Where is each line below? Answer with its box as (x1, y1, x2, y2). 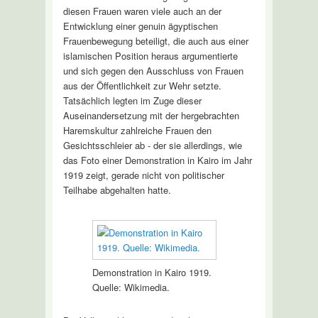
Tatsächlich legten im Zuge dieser (62, 93, 202, 107)
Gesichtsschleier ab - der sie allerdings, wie (62, 138, 242, 152)
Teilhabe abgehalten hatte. (62, 182, 171, 197)
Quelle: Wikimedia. (92, 280, 170, 294)
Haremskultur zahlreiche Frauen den (62, 123, 212, 137)
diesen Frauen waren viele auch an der (62, 4, 221, 18)
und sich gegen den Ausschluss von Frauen (62, 63, 243, 77)
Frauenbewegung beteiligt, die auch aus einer (62, 33, 248, 48)
